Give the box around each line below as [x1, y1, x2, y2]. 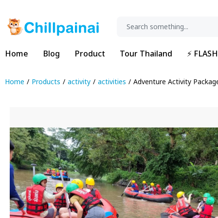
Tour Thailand [120, 48, 172, 60]
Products [32, 77, 60, 87]
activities [98, 77, 126, 87]
